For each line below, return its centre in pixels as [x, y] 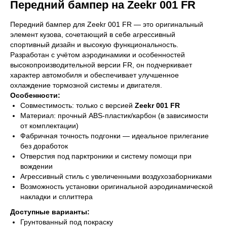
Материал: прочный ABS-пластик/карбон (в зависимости [114, 116]
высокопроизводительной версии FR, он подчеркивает [101, 65]
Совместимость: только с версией [78, 106]
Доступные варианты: [50, 212]
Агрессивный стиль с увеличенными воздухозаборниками [116, 177]
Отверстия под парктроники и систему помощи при [106, 156]
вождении [36, 166]
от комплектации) [49, 126]
